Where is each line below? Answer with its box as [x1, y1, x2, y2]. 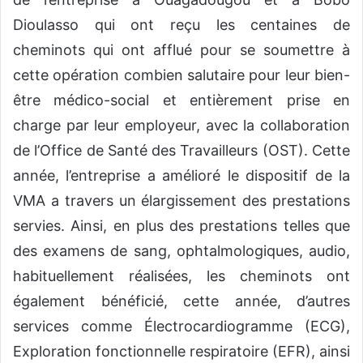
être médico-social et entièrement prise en [13, 91, 350, 109]
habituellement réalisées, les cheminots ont [13, 267, 350, 284]
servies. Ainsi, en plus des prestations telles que [13, 216, 350, 234]
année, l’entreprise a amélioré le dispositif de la [13, 166, 350, 184]
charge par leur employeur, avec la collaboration [13, 116, 350, 134]
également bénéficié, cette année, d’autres [13, 292, 350, 310]
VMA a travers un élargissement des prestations [13, 191, 350, 209]
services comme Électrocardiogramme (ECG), [13, 317, 350, 335]
